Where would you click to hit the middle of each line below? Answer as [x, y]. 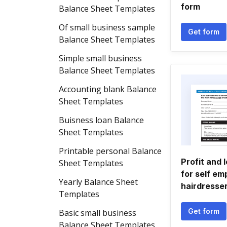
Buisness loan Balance [101, 120]
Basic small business [98, 213]
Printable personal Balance [110, 151]
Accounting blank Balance [108, 89]
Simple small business [100, 58]
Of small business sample [107, 27]
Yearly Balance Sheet [98, 182]
